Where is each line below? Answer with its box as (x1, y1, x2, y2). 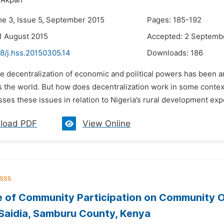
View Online (82, 118, 130, 128)
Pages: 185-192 (147, 15, 201, 24)
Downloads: (147, 48, 190, 57)
